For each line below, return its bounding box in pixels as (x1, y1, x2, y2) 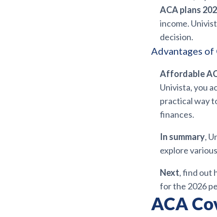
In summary (160, 131, 205, 142)
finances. (160, 109, 194, 120)
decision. (160, 31, 193, 42)
